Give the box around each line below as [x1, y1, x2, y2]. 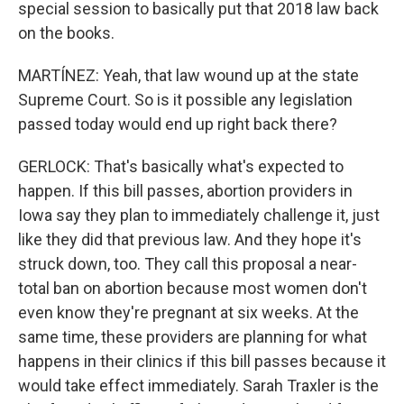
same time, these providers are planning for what [18, 327, 367, 346]
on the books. [18, 23, 115, 42]
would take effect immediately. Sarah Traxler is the [18, 376, 379, 395]
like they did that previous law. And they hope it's [18, 230, 362, 249]
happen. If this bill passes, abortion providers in [18, 181, 353, 200]
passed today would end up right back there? [18, 115, 337, 133]
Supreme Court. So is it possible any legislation [18, 90, 353, 109]
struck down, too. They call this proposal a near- [18, 254, 357, 273]
